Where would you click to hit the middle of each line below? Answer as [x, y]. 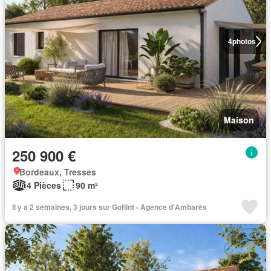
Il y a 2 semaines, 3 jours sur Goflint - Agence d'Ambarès [109, 207]
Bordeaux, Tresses [58, 172]
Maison [239, 120]
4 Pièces [44, 185]
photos [244, 41]
